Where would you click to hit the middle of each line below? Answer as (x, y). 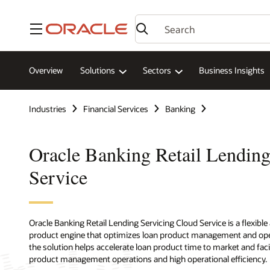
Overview (46, 71)
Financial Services (116, 108)
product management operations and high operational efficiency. (148, 259)
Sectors (157, 71)
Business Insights (232, 71)
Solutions (98, 71)
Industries (48, 108)
